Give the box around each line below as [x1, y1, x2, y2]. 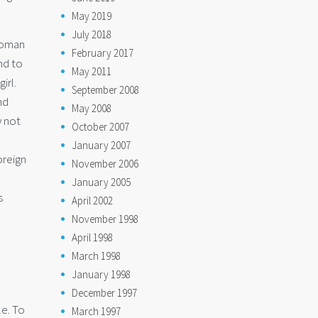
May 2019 [72, 9, 111, 23]
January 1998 [72, 268, 131, 281]
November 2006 [72, 157, 138, 170]
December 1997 [72, 286, 137, 300]
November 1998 [72, 212, 138, 226]
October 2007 [72, 120, 129, 133]
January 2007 [72, 138, 131, 152]
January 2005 [72, 175, 131, 189]
